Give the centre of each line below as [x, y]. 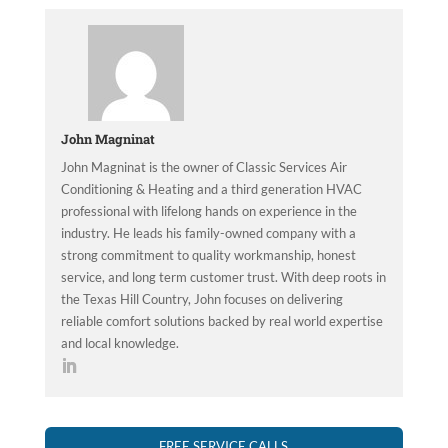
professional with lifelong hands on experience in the [208, 211]
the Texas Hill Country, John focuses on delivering [201, 299]
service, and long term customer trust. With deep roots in [223, 277]
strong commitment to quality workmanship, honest [208, 255]
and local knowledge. [119, 343]
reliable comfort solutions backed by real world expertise [221, 321]
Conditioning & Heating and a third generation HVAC [211, 189]
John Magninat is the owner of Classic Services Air [203, 167]
